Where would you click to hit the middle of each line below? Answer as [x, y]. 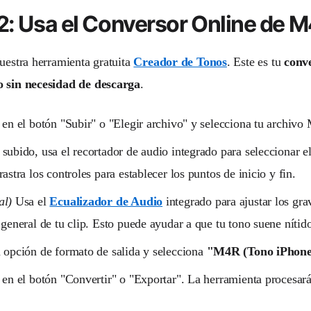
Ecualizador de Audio [106, 201]
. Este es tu [255, 62]
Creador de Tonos [180, 62]
